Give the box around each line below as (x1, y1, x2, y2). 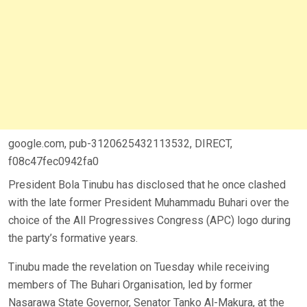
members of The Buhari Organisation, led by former (8, 278, 252, 292)
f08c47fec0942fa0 (8, 155, 99, 169)
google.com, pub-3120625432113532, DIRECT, (8, 137, 232, 151)
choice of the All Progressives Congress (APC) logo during (8, 214, 291, 228)
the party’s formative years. (8, 232, 138, 245)
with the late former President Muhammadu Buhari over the (8, 196, 289, 210)
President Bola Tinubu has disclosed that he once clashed (8, 178, 286, 192)
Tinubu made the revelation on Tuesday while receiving (8, 260, 269, 274)
